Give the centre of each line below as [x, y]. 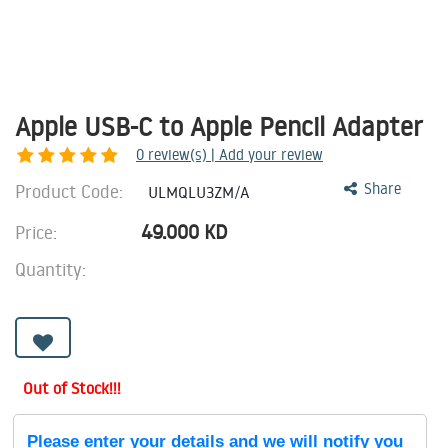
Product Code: [71, 191]
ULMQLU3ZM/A [199, 192]
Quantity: [50, 269]
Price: [38, 232]
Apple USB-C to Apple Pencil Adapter [219, 126]
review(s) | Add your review [235, 154]
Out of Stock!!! [72, 388]
